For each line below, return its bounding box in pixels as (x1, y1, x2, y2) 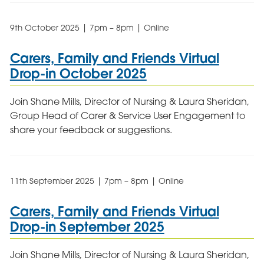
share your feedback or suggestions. (9, 123, 172, 136)
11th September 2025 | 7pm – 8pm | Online (9, 176, 184, 186)
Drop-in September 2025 (9, 218, 164, 236)
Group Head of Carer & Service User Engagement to (9, 109, 245, 121)
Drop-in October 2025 (9, 65, 147, 82)
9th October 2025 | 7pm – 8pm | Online (9, 23, 169, 33)
